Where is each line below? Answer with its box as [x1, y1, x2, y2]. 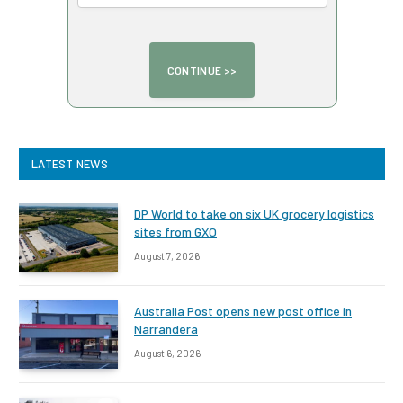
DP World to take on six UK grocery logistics [134, 206, 374, 222]
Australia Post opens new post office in [134, 303, 352, 319]
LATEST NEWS [31, 157, 108, 172]
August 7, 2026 [134, 250, 200, 263]
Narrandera [134, 321, 198, 337]
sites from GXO [134, 224, 217, 240]
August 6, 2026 [134, 347, 201, 360]
